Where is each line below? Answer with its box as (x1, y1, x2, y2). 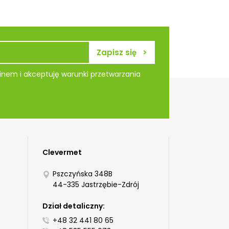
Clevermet (42, 147, 82, 158)
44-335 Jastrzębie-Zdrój (52, 179, 139, 190)
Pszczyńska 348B (52, 169, 112, 179)
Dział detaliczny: (42, 201, 105, 212)
